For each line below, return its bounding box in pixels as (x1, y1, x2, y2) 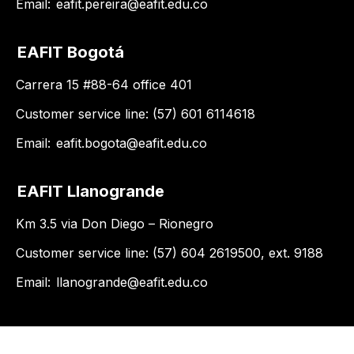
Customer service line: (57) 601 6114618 (16, 105, 255, 122)
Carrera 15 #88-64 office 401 (16, 76, 192, 92)
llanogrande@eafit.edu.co (56, 273, 208, 290)
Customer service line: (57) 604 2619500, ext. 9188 (16, 244, 323, 261)
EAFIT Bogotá (17, 42, 124, 62)
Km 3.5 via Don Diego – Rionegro (16, 215, 213, 232)
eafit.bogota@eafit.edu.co (56, 134, 207, 151)
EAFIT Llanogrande (17, 181, 164, 201)
